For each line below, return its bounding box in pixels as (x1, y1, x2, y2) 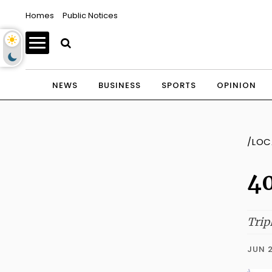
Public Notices (63, 10, 118, 21)
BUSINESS (98, 80, 141, 91)
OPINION (216, 80, 256, 91)
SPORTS (161, 80, 196, 91)
